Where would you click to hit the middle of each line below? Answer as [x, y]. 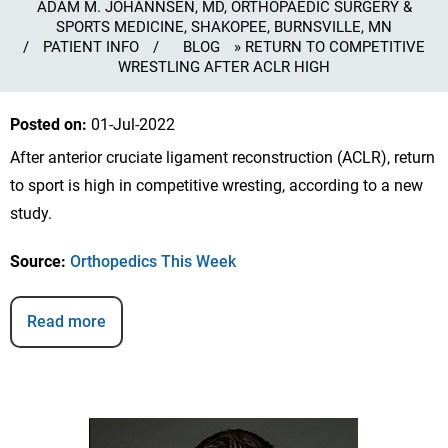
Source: [38, 261]
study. [31, 213]
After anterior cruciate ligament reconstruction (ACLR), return [222, 157]
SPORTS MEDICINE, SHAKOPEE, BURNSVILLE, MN [224, 27]
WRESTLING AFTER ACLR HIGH [224, 67]
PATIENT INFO [91, 47]
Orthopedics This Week [153, 261]
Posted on [46, 124]
